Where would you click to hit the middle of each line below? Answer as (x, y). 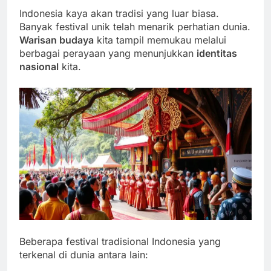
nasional (39, 66)
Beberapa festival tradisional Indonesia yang (120, 242)
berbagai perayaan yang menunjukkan (108, 53)
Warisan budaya (57, 40)
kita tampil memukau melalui (160, 40)
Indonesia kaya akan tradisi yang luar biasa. (119, 13)
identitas (217, 53)
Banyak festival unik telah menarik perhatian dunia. (135, 26)
